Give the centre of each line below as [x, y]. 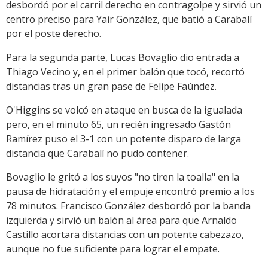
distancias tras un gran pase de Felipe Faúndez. [111, 86]
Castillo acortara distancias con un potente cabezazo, [125, 235]
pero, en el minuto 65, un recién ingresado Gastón [118, 125]
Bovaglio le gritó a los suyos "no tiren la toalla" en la [123, 177]
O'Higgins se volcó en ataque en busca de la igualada [124, 110]
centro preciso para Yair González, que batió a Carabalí [129, 19]
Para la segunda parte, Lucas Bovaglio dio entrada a [123, 58]
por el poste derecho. [54, 34]
